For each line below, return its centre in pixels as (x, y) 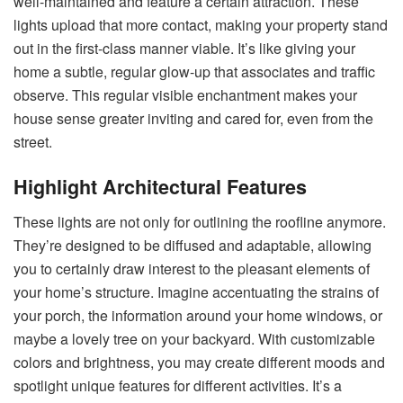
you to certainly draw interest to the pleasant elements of (192, 269)
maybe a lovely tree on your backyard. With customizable (194, 339)
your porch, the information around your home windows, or (198, 316)
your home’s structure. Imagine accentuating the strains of (196, 292)
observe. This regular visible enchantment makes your (185, 94)
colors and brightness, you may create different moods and (199, 363)
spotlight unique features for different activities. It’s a (178, 386)
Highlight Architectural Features (160, 187)
